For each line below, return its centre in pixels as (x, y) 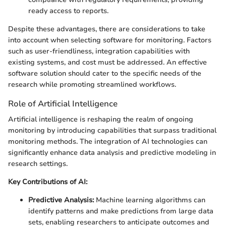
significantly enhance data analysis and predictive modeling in (112, 153)
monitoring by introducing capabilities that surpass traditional (112, 131)
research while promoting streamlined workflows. (92, 85)
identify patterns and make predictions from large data (121, 211)
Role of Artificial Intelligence (63, 104)
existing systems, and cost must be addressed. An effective (107, 63)
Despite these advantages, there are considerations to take (107, 29)
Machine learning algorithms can (150, 200)
